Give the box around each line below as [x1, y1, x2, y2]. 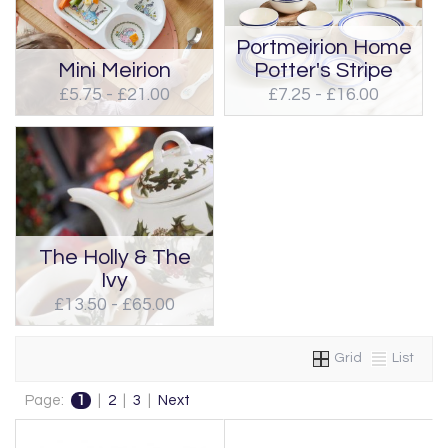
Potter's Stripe [254, 59, 393, 83]
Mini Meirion [58, 59, 171, 83]
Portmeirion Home [235, 36, 412, 60]
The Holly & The [38, 245, 191, 269]
